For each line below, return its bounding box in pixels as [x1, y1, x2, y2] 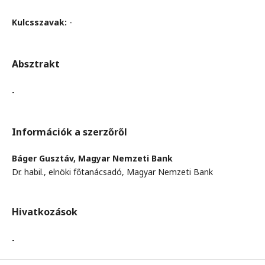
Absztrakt [12, 57, 60, 70]
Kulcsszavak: [12, 17, 69, 28]
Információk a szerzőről [12, 125, 127, 138]
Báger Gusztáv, [12, 153, 78, 164]
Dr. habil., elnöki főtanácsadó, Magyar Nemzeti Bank [12, 166, 213, 177]
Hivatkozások [12, 205, 77, 218]
